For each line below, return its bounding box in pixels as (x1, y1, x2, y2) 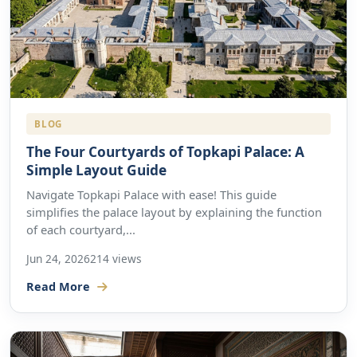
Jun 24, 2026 (26, 250, 90, 266)
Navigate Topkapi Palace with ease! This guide (26, 186, 277, 203)
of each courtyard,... (26, 222, 135, 238)
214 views (90, 250, 142, 266)
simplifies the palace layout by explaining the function (26, 204, 322, 221)
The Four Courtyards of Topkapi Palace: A (26, 143, 304, 162)
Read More (26, 279, 93, 295)
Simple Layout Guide (26, 161, 167, 180)
